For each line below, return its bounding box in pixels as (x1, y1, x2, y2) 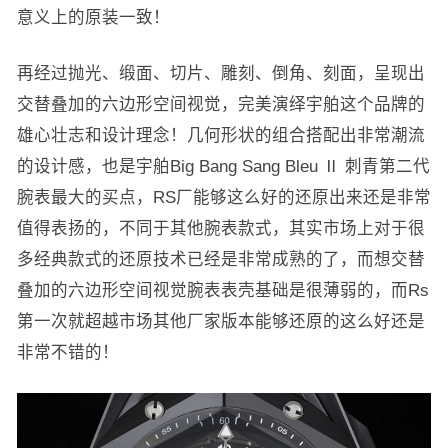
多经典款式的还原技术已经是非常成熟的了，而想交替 (16, 250, 425, 269)
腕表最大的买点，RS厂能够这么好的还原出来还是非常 (16, 188, 431, 207)
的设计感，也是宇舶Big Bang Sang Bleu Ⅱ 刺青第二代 (16, 157, 430, 176)
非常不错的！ (16, 343, 119, 362)
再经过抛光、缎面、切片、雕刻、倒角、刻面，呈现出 (16, 64, 425, 83)
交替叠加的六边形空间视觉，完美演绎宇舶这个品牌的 (16, 95, 425, 114)
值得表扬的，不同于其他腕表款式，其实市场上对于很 (16, 219, 425, 238)
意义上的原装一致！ (16, 8, 170, 27)
